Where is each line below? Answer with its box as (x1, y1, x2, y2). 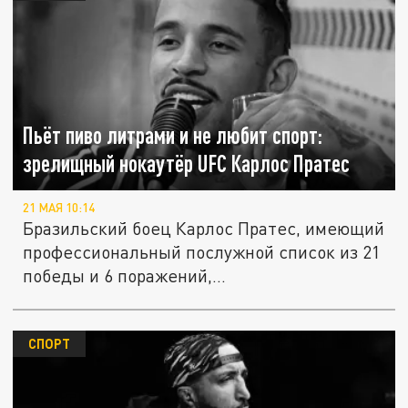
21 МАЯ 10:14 (23, 200, 96, 216)
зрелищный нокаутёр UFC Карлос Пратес (23, 150, 351, 178)
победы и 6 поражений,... (23, 265, 227, 287)
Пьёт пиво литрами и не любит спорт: (23, 122, 323, 149)
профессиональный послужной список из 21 (23, 241, 382, 263)
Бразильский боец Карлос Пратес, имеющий (23, 218, 385, 240)
